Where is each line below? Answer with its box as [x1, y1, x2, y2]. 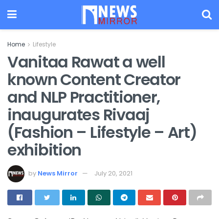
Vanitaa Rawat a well [7, 51, 165, 73]
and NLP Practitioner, [7, 86, 160, 108]
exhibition [7, 139, 82, 161]
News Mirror [38, 168, 78, 178]
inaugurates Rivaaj [7, 104, 150, 126]
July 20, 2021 [94, 168, 132, 178]
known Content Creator [7, 68, 181, 90]
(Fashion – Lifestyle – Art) [7, 121, 197, 143]
